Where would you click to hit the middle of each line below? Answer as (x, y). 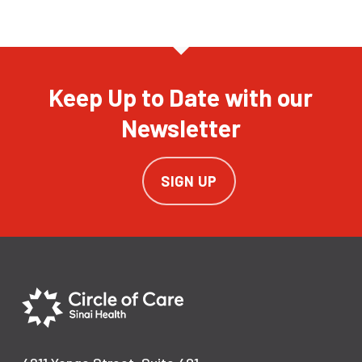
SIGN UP (189, 181)
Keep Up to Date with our (181, 97)
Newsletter (181, 128)
